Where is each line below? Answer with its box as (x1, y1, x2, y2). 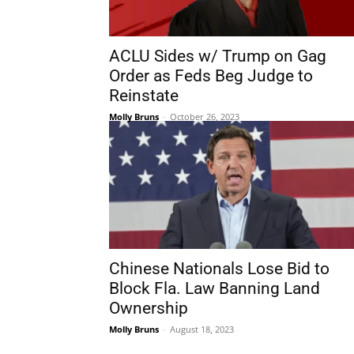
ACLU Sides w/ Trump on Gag (109, 47, 326, 66)
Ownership (109, 299, 188, 318)
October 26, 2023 (170, 111, 239, 122)
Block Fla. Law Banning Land (109, 279, 320, 298)
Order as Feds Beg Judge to (109, 66, 313, 85)
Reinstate (109, 86, 179, 105)
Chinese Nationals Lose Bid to (109, 259, 330, 278)
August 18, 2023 (170, 323, 234, 335)
